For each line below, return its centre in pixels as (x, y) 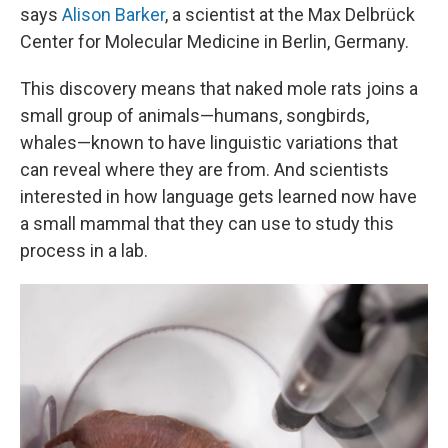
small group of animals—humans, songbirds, (194, 115)
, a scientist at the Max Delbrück (290, 14)
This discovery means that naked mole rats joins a (219, 88)
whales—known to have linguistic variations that (209, 142)
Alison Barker (113, 14)
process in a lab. (84, 250)
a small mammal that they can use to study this (207, 223)
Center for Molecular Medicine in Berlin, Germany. (214, 41)
